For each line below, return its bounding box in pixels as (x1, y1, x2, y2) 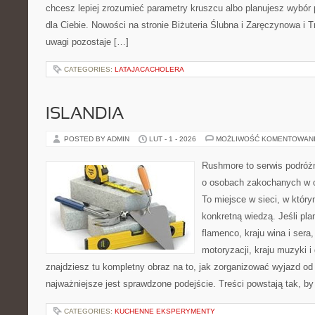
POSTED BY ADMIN (64, 135, 131, 143)
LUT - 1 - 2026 (149, 135, 196, 143)
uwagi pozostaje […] (46, 37, 129, 47)
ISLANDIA (46, 107, 124, 122)
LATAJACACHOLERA (115, 65, 184, 73)
